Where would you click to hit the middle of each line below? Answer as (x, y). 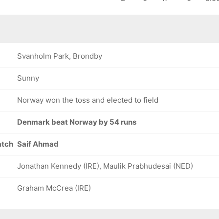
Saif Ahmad (38, 144)
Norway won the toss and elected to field (88, 100)
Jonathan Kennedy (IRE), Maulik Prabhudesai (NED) (105, 166)
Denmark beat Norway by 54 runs (77, 122)
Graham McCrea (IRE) (54, 188)
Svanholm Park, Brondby (60, 56)
